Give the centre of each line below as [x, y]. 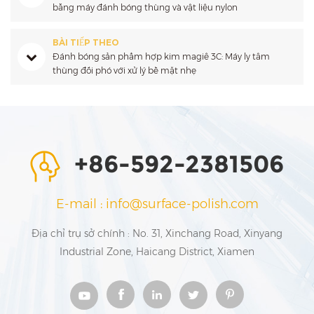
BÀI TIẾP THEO [86, 43]
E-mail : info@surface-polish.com [157, 204]
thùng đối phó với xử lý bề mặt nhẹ [124, 71]
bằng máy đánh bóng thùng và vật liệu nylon [145, 8]
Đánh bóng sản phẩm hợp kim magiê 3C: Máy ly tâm [161, 57]
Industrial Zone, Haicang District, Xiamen [157, 251]
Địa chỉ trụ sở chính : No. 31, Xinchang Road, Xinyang [157, 233]
